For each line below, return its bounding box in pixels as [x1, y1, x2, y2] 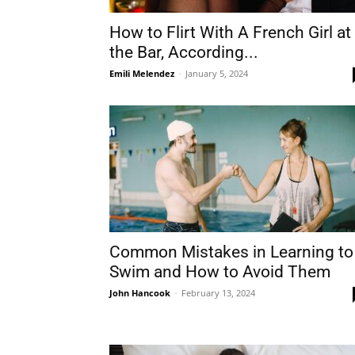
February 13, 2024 [181, 287, 255, 299]
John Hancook [109, 287, 170, 299]
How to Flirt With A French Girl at [109, 23, 351, 42]
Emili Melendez [109, 67, 174, 79]
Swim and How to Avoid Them [109, 262, 330, 281]
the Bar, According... [109, 43, 258, 62]
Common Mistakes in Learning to [109, 242, 353, 261]
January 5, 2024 [185, 67, 248, 79]
